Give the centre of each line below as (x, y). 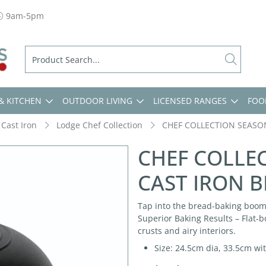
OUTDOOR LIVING (97, 101)
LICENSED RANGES (190, 101)
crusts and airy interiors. (187, 231)
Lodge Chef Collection (99, 125)
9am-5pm (24, 16)
